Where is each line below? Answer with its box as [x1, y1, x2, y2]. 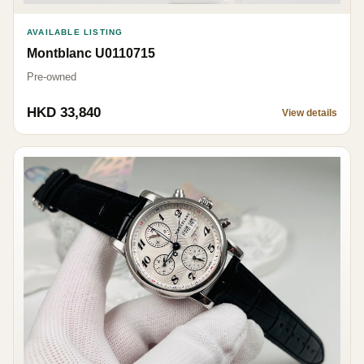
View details [282, 106, 337, 119]
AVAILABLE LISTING [27, 27, 123, 37]
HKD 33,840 [27, 104, 101, 120]
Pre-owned [27, 70, 76, 83]
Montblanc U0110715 [27, 45, 155, 60]
